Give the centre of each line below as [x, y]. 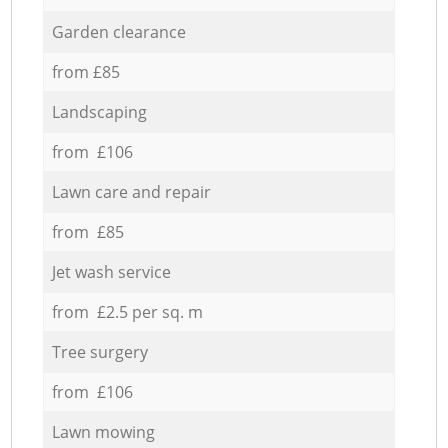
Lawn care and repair [131, 191]
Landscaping [99, 111]
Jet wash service [111, 271]
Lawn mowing [103, 431]
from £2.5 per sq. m [127, 311]
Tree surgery [99, 351]
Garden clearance [118, 31]
